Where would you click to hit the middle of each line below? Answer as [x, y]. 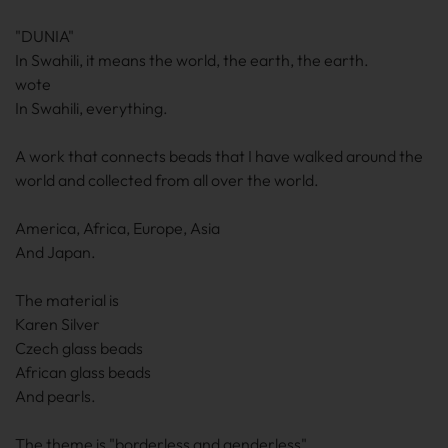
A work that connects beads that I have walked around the [219, 156]
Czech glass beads [79, 348]
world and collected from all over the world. [167, 180]
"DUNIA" [44, 36]
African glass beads [83, 372]
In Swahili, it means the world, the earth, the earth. [192, 60]
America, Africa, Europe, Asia [117, 228]
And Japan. [55, 252]
